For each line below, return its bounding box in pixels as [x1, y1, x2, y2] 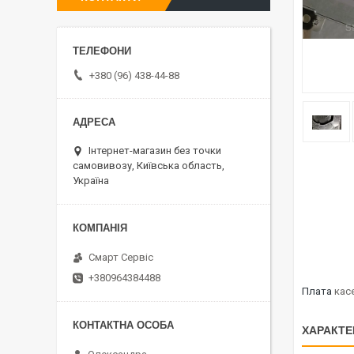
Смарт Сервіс [88, 250, 153, 263]
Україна [73, 174, 109, 186]
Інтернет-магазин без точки [88, 144, 221, 156]
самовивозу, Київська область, [73, 159, 224, 171]
